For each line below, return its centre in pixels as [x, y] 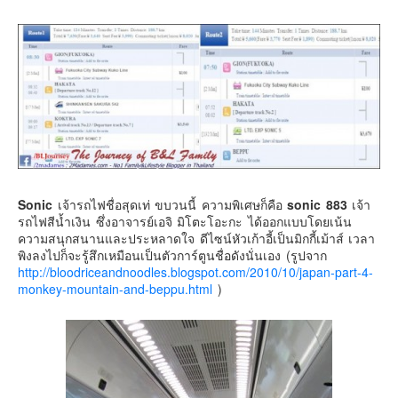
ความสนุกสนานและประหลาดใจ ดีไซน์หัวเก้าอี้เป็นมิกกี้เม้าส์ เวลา [196, 238]
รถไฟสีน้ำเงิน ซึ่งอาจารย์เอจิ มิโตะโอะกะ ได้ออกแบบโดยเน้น [185, 221]
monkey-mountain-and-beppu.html [118, 288]
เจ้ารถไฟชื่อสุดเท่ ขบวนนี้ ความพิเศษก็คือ [170, 204]
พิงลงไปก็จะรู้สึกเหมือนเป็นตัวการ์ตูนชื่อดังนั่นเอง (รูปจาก [172, 255]
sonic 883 [317, 204]
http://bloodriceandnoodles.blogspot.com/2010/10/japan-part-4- [195, 271]
